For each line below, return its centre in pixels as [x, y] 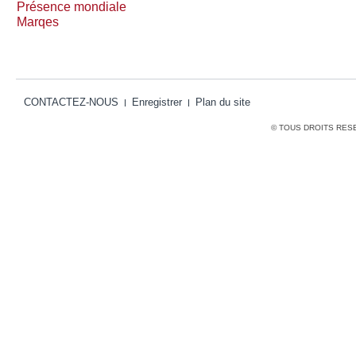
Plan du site [223, 102]
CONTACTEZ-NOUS [71, 102]
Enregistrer [157, 102]
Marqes [38, 22]
